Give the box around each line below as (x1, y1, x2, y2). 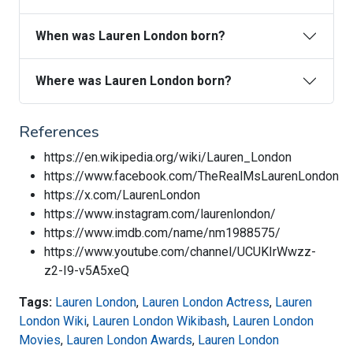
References (19, 121, 99, 143)
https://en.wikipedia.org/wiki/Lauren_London (44, 150, 292, 165)
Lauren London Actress (142, 295, 269, 310)
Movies (19, 333, 61, 348)
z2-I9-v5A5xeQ (44, 263, 129, 279)
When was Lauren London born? (35, 28, 225, 44)
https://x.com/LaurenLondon (44, 188, 200, 203)
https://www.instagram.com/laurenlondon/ (44, 206, 276, 222)
